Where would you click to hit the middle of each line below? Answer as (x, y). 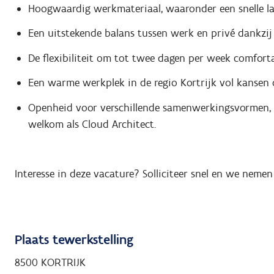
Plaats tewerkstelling (74, 239)
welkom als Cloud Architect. (92, 124)
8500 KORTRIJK (50, 262)
